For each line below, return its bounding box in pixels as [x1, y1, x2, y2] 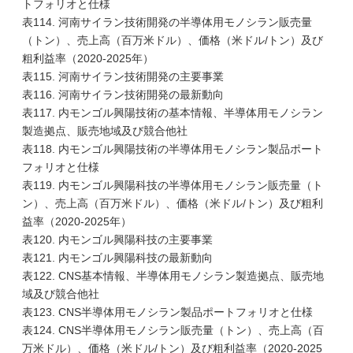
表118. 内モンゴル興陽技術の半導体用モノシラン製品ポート [22, 143, 323, 155]
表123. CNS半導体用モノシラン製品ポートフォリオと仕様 [22, 306, 313, 318]
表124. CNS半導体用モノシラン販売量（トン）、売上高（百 [22, 324, 324, 336]
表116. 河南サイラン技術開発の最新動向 [22, 88, 224, 101]
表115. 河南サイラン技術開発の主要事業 [22, 70, 224, 83]
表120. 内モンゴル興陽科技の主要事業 [22, 233, 213, 246]
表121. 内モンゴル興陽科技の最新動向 [22, 251, 213, 264]
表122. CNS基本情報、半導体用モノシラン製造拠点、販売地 [22, 269, 324, 282]
